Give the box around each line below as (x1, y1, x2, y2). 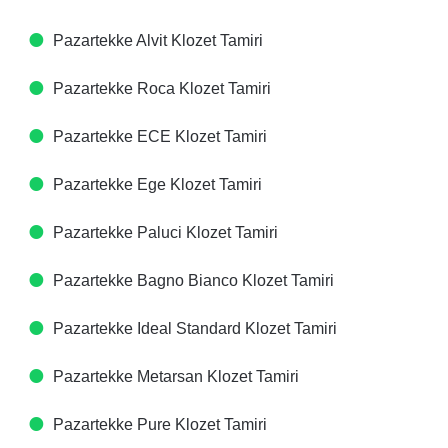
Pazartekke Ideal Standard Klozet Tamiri (53, 320, 337, 337)
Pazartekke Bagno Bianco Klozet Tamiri (53, 272, 334, 289)
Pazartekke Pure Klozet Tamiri (53, 416, 267, 433)
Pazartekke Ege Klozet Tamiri (53, 176, 262, 193)
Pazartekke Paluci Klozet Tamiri (53, 224, 278, 241)
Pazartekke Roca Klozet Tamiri (53, 80, 271, 97)
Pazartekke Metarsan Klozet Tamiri (53, 368, 299, 385)
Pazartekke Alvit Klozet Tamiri (53, 32, 263, 49)
